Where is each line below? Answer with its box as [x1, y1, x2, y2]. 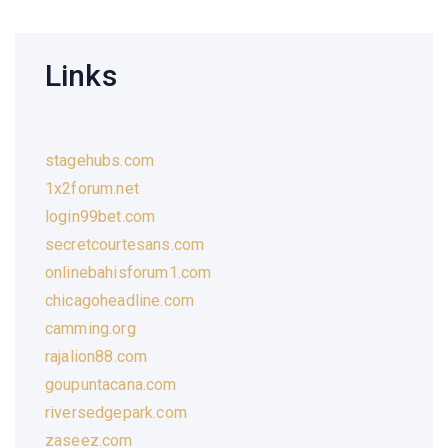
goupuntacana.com [45, 374, 177, 394]
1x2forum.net [45, 178, 139, 198]
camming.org [45, 318, 136, 338]
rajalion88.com [45, 346, 148, 366]
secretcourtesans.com [45, 234, 205, 254]
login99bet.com [45, 206, 156, 226]
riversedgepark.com [45, 402, 187, 422]
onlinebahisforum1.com [45, 262, 212, 282]
